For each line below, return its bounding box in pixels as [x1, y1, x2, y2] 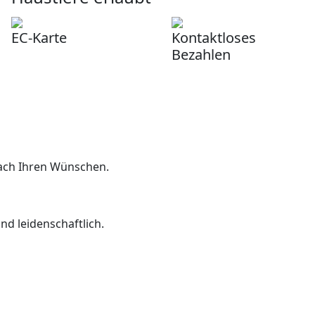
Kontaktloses [172, 28, 256, 47]
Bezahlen [172, 45, 231, 64]
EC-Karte [11, 28, 67, 47]
